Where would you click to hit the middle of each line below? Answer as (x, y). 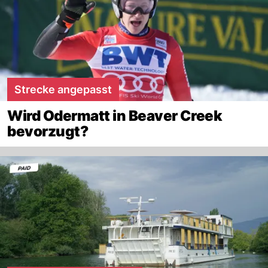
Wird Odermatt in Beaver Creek (115, 115)
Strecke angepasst (63, 89)
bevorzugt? (48, 131)
